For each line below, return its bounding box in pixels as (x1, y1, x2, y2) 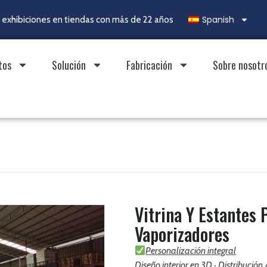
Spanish (202, 14, 234, 26)
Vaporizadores (135, 221, 229, 247)
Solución (51, 57, 86, 73)
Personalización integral (145, 245, 237, 256)
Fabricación (126, 57, 172, 73)
